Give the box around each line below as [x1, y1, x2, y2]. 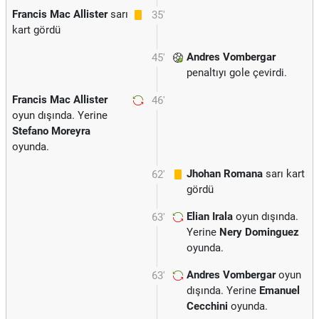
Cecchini [187, 300, 228, 313]
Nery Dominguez [219, 226, 299, 239]
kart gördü [12, 23, 61, 36]
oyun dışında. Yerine [12, 109, 108, 122]
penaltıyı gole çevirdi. [187, 66, 287, 79]
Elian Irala [187, 210, 233, 223]
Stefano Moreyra [12, 125, 90, 137]
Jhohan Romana [187, 167, 263, 180]
